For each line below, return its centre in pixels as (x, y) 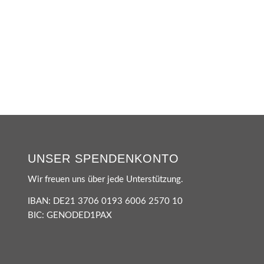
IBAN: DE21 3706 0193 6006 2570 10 (105, 201)
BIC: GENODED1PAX (70, 215)
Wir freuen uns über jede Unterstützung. (105, 179)
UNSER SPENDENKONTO (103, 159)
